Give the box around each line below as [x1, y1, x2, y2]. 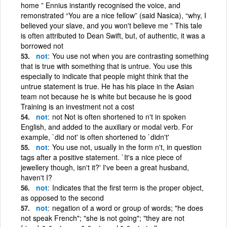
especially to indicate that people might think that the [21, 70, 188, 81]
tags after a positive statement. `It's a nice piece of [21, 152, 182, 162]
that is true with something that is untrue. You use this [21, 60, 192, 71]
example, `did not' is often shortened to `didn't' [21, 131, 169, 142]
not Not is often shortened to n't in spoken [52, 111, 186, 122]
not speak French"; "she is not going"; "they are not [21, 212, 184, 223]
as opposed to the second [21, 192, 104, 203]
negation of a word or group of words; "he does [52, 202, 203, 213]
